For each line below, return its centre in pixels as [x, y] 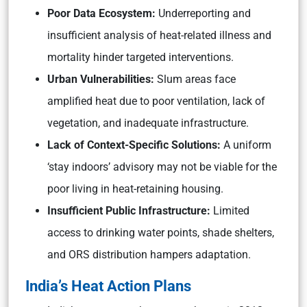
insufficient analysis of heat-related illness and [159, 35]
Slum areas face [196, 79]
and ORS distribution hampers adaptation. [149, 255]
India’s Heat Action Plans [108, 286]
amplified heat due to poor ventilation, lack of [156, 101]
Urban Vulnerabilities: [102, 79]
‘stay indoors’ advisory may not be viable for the [162, 167]
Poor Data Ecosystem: [103, 13]
